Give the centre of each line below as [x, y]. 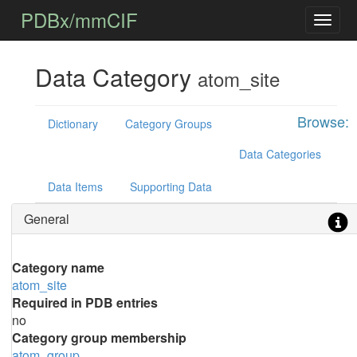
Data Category [116, 77]
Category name [58, 267]
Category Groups [168, 124]
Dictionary [73, 124]
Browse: [323, 121]
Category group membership [99, 337]
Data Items [75, 186]
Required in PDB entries [84, 302]
